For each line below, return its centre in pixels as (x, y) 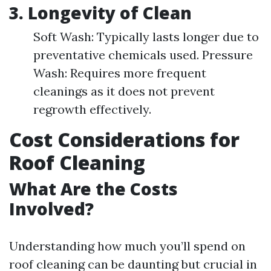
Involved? (51, 209)
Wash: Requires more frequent (120, 73)
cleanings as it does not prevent (124, 91)
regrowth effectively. (92, 109)
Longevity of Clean (110, 13)
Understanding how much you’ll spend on (127, 246)
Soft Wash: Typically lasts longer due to (146, 37)
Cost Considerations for (124, 139)
